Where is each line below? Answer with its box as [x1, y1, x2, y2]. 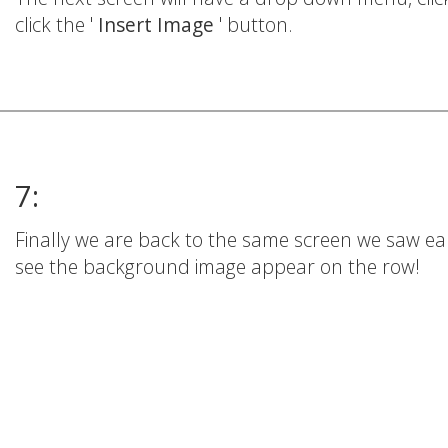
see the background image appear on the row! [15, 253, 420, 281]
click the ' [15, 11, 98, 39]
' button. [219, 11, 293, 39]
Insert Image [98, 11, 219, 39]
